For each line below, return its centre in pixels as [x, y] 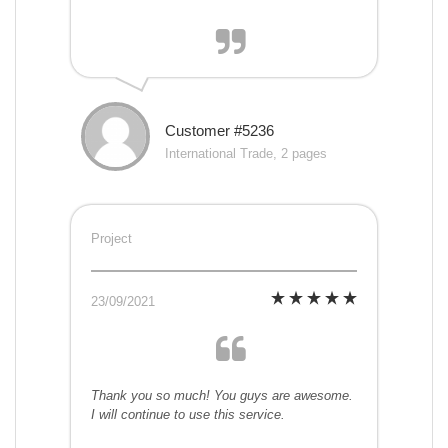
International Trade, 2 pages [246, 154]
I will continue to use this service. [188, 415]
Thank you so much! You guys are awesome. [222, 396]
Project [111, 239]
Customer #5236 [219, 131]
